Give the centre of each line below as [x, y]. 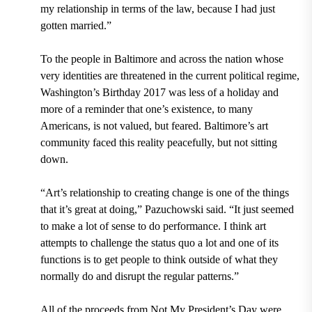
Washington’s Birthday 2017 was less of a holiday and [159, 92]
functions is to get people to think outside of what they [159, 259]
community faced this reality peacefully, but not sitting [158, 142]
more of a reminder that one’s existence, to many [146, 109]
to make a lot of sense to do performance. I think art [153, 226]
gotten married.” [76, 25]
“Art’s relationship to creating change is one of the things [164, 192]
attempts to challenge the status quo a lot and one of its [159, 242]
